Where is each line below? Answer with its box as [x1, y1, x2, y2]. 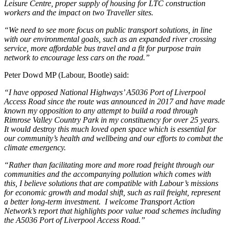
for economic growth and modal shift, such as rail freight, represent [4, 188, 220, 197]
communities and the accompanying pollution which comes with [4, 169, 211, 178]
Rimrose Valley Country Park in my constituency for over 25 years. [4, 115, 220, 124]
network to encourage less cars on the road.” [4, 53, 150, 62]
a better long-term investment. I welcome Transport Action [4, 197, 195, 206]
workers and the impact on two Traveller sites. [4, 8, 155, 17]
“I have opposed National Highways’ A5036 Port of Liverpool [4, 87, 205, 97]
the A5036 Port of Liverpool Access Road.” [4, 215, 145, 224]
